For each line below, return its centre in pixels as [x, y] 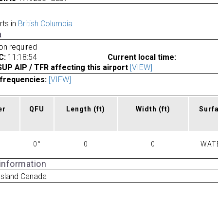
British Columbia [45, 24]
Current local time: [142, 57]
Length [80, 109]
